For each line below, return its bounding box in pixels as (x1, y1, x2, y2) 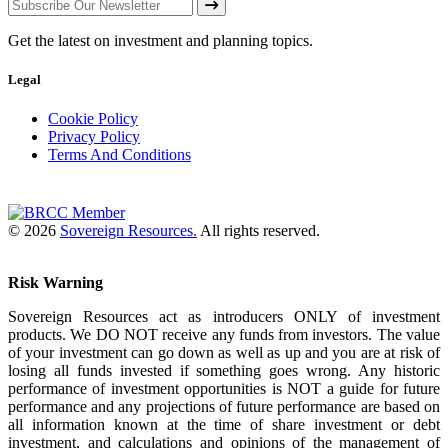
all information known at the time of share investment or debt (8, 416, 440, 434)
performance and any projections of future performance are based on (8, 398, 440, 416)
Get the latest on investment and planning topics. (8, 31, 313, 49)
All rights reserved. (197, 222, 320, 240)
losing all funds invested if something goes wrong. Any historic (8, 362, 440, 380)
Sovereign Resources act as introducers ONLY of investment (8, 308, 440, 326)
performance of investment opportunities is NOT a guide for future (8, 380, 440, 398)
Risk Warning (8, 274, 103, 292)
